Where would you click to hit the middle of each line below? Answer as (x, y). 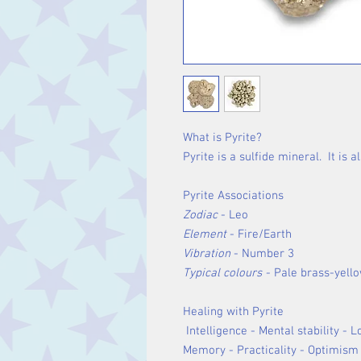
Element (205, 234)
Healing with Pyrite (233, 312)
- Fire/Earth (259, 234)
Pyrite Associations (233, 196)
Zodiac (200, 215)
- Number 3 (262, 254)
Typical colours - (228, 273)
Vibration (207, 254)
